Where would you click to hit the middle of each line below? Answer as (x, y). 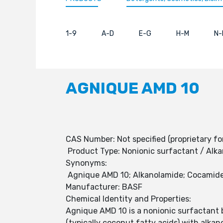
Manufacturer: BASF (104, 187)
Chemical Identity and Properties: (128, 199)
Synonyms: (86, 163)
